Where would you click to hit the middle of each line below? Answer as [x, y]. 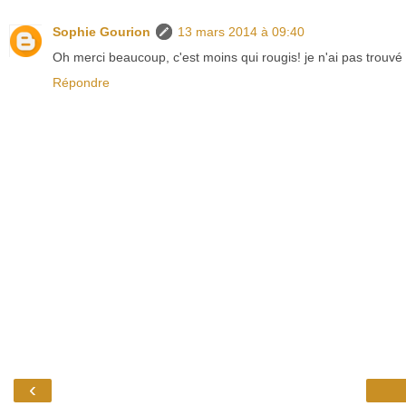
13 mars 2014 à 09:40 [241, 31]
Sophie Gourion [101, 31]
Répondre [81, 82]
